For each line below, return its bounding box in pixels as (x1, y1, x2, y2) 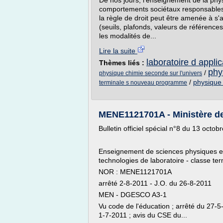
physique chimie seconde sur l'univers (99, 70, 202, 77)
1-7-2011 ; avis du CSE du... (99, 211, 187, 219)
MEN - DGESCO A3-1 (99, 191, 167, 199)
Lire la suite (99, 47, 137, 55)
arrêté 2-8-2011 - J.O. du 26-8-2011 (99, 179, 212, 187)
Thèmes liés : (99, 59, 146, 67)
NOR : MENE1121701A (99, 168, 172, 176)
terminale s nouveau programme (99, 79, 187, 86)
